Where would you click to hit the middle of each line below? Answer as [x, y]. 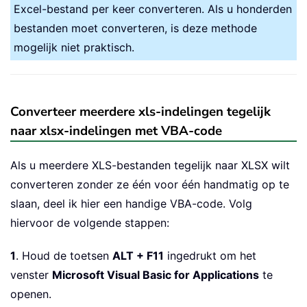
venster [31, 274]
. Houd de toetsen [64, 255]
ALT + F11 [138, 255]
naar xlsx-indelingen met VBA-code [116, 131]
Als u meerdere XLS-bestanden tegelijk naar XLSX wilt [150, 165]
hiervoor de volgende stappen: [90, 222]
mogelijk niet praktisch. [74, 47]
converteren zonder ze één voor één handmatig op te [150, 184]
